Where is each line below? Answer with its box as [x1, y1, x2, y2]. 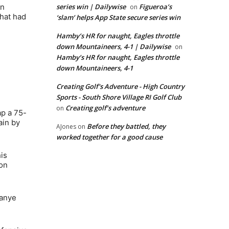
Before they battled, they [87, 122, 166, 131]
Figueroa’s [139, 2, 172, 12]
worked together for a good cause [56, 132, 163, 142]
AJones [56, 122, 76, 131]
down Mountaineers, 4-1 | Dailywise [56, 42, 171, 52]
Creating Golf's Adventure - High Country [56, 82, 185, 91]
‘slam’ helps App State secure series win [56, 13, 180, 22]
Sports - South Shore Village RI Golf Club [56, 93, 181, 102]
